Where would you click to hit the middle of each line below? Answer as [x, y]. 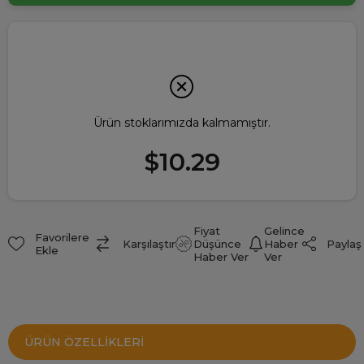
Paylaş [344, 244]
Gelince [284, 231]
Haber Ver [221, 257]
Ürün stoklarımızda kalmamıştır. [182, 123]
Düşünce [218, 244]
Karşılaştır [149, 244]
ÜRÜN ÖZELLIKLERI [84, 342]
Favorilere [62, 238]
